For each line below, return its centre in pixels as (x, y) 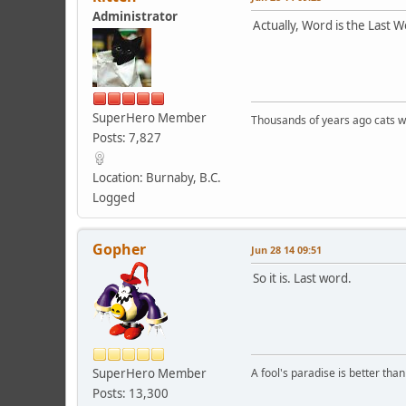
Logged (114, 197)
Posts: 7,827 (127, 137)
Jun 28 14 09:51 (286, 249)
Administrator (135, 16)
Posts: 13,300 (130, 393)
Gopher (119, 249)
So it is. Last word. (302, 278)
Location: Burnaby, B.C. (157, 177)
